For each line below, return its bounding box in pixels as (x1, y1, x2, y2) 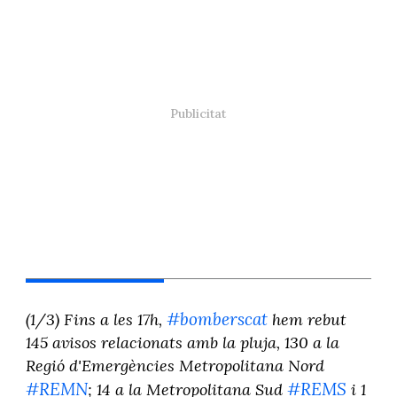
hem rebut (267, 309, 346, 331)
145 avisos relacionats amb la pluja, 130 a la (25, 332, 339, 354)
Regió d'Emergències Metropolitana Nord (25, 355, 324, 377)
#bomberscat (166, 308, 268, 331)
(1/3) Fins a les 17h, (25, 309, 167, 331)
